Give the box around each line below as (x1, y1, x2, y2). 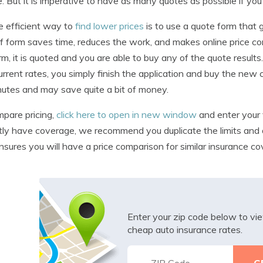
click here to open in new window (56, 108, 197, 120)
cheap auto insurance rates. (127, 223, 242, 235)
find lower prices (75, 19, 144, 32)
